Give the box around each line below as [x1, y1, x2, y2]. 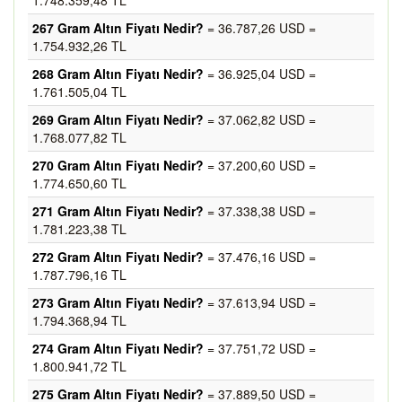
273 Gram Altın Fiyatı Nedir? [32, 293, 204, 311]
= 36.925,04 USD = [204, 65, 316, 83]
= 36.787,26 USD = [204, 19, 316, 37]
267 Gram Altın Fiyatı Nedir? [32, 19, 204, 37]
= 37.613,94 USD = [204, 293, 316, 311]
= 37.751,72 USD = [204, 339, 316, 357]
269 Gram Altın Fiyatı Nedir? [32, 110, 204, 128]
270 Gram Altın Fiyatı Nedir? [32, 156, 204, 174]
